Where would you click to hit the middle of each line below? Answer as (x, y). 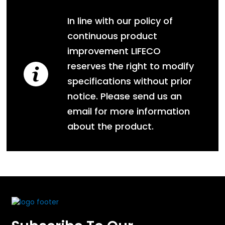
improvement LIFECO (114, 51)
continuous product (112, 36)
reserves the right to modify (130, 66)
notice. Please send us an (124, 96)
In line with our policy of (120, 21)
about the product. (110, 127)
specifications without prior (129, 81)
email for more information (128, 111)
